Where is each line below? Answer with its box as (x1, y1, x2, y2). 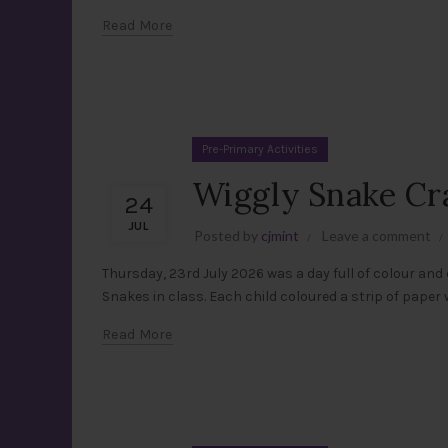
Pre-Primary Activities (202, 142, 318, 156)
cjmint (261, 227, 299, 244)
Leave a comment (322, 227, 431, 244)
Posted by (194, 227, 261, 244)
